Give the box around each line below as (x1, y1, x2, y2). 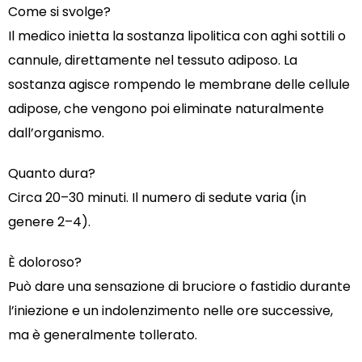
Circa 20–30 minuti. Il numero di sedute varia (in (8, 188, 306, 208)
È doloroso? (8, 253, 82, 272)
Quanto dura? (8, 164, 95, 183)
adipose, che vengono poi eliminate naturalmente (8, 99, 324, 119)
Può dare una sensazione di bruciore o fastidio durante (8, 277, 351, 297)
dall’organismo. (8, 124, 104, 143)
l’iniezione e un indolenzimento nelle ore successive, (8, 301, 333, 321)
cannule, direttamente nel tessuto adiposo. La (8, 51, 297, 70)
